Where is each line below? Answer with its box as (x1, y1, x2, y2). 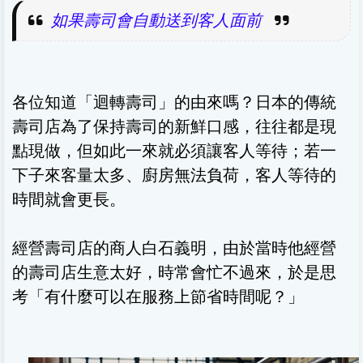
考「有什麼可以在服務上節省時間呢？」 (12, 284, 304, 308)
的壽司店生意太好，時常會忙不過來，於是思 (12, 260, 336, 284)
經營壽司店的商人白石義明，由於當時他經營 (12, 236, 336, 259)
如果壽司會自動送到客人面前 (51, 8, 262, 32)
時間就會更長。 (12, 187, 126, 211)
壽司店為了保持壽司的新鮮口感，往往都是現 (12, 114, 336, 138)
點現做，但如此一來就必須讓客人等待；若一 (12, 139, 336, 162)
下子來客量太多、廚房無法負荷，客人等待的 (12, 163, 336, 186)
